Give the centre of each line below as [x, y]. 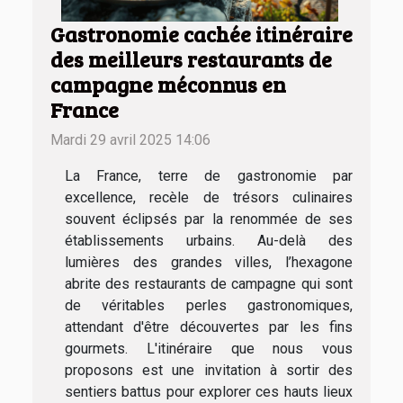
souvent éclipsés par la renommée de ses [209, 219]
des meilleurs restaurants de [191, 60]
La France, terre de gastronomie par [209, 176]
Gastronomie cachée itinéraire [201, 35]
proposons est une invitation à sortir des [209, 371]
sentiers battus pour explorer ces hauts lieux [209, 392]
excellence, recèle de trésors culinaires [209, 198]
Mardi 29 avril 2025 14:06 [130, 140]
